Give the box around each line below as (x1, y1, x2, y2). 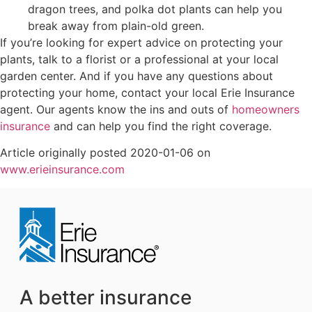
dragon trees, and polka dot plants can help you (28, 2, 282, 16)
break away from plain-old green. (28, 19, 204, 33)
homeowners (232, 102, 299, 116)
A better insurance (19, 285, 192, 309)
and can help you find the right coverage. (50, 119, 272, 133)
